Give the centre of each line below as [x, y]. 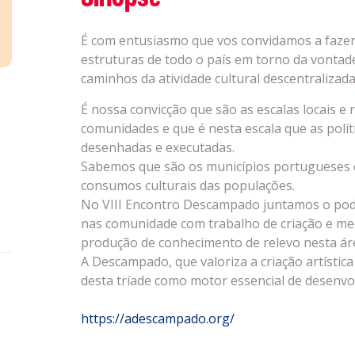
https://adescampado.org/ [157, 319]
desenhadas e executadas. [157, 147]
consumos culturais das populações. [187, 185]
